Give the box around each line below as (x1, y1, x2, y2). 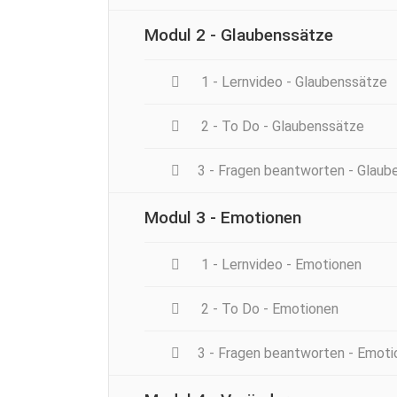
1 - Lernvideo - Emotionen (198, 255, 362, 273)
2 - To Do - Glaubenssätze (198, 117, 364, 135)
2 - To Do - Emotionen (198, 300, 339, 317)
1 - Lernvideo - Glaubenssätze (198, 73, 387, 90)
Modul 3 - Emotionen (144, 206, 301, 228)
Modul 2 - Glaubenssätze (144, 24, 333, 45)
